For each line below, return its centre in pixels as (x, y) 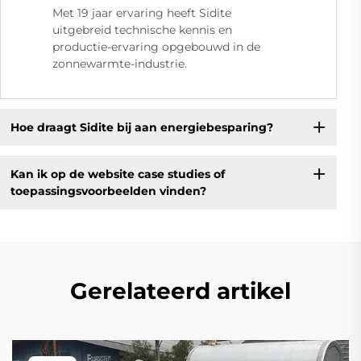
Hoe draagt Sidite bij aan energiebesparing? (141, 127)
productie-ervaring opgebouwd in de (156, 47)
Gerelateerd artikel (180, 291)
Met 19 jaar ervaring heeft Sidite (142, 13)
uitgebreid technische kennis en (142, 30)
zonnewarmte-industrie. (120, 64)
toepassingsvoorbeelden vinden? (108, 191)
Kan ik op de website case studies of (117, 174)
